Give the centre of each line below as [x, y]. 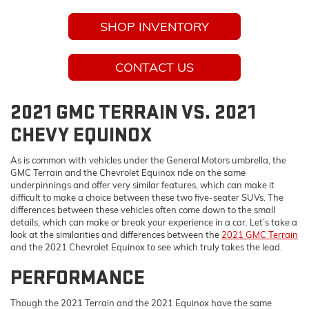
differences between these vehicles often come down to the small [143, 209]
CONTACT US [154, 67]
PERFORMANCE [78, 278]
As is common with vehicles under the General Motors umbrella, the [148, 160]
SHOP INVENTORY [154, 26]
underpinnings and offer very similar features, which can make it [142, 185]
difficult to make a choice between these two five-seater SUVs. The [147, 197]
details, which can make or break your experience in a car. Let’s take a [154, 222]
